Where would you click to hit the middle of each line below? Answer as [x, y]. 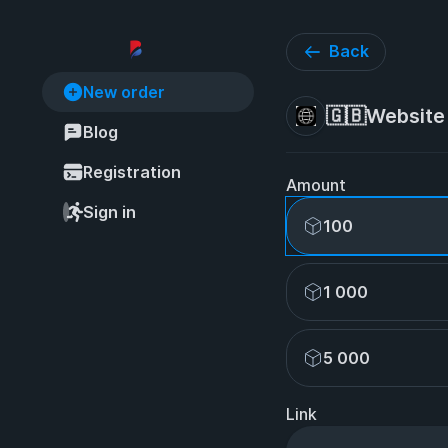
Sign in [109, 212]
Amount [316, 185]
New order [124, 92]
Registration [132, 172]
